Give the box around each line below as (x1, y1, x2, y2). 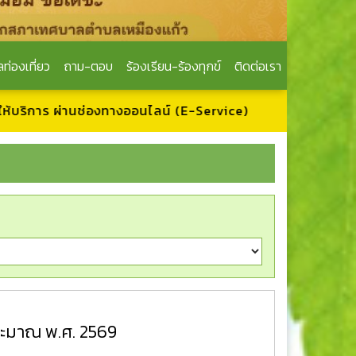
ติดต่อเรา (234, 56, 281, 75)
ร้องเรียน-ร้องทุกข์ (126, 56, 221, 75)
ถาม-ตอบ (64, 56, 113, 75)
